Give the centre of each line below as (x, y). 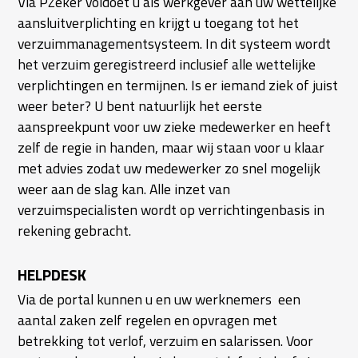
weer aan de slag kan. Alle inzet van (124, 189)
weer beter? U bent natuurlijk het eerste (140, 105)
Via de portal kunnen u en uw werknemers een (159, 299)
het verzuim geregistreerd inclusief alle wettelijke (167, 64)
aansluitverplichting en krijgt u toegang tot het (159, 22)
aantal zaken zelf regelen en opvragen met (148, 320)
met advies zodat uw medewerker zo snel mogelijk (169, 168)
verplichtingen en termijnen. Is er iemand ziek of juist (178, 85)
